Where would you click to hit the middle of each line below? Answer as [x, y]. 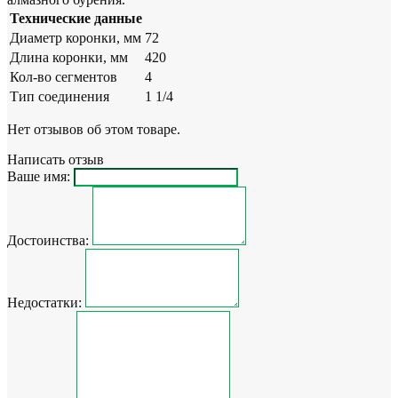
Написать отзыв [56, 159]
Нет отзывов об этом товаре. [94, 129]
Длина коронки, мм [69, 57]
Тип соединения [60, 96]
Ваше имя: [39, 176]
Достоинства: [48, 240]
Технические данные [76, 18]
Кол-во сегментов [64, 76]
